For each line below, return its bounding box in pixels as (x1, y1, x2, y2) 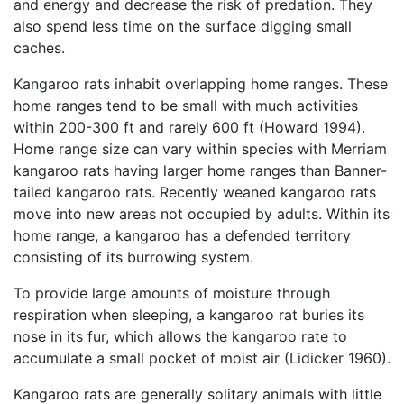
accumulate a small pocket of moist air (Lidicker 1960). (14, 349, 390, 368)
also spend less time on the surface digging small (14, 17, 352, 36)
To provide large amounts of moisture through (14, 284, 330, 303)
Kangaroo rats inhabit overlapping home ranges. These (14, 75, 388, 94)
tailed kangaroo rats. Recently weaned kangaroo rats (14, 183, 376, 202)
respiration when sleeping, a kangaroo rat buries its (14, 306, 364, 325)
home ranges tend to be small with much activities (14, 96, 358, 115)
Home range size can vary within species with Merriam (14, 140, 387, 159)
